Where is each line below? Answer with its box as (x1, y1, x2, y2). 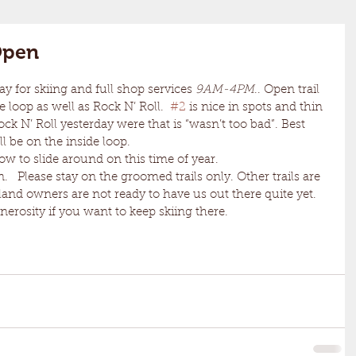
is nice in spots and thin (186, 102, 326, 114)
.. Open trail (254, 84, 323, 96)
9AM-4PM (195, 84, 254, 96)
